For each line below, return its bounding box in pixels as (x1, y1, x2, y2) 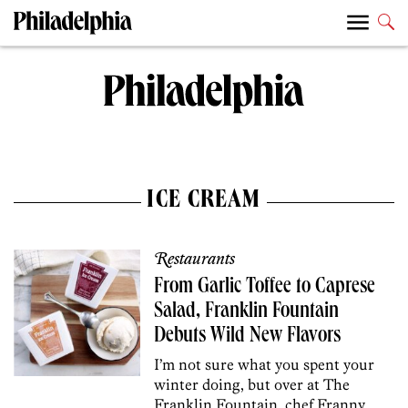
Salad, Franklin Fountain (154, 301, 340, 323)
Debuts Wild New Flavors (154, 325, 342, 348)
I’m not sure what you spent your (154, 354, 375, 373)
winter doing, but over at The (154, 374, 351, 393)
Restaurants (154, 249, 236, 270)
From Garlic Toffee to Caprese (154, 276, 376, 299)
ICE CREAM (147, 189, 261, 216)
